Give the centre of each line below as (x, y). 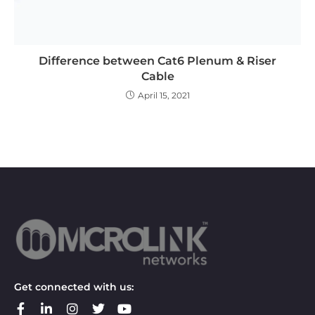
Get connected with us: (74, 287)
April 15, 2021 (163, 95)
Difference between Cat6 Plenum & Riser (157, 60)
